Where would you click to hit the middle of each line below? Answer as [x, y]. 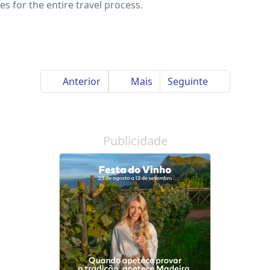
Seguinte [189, 81]
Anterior [80, 81]
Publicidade [135, 141]
